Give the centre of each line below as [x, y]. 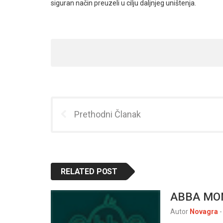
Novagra [204, 211]
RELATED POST [89, 171]
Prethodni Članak [108, 114]
